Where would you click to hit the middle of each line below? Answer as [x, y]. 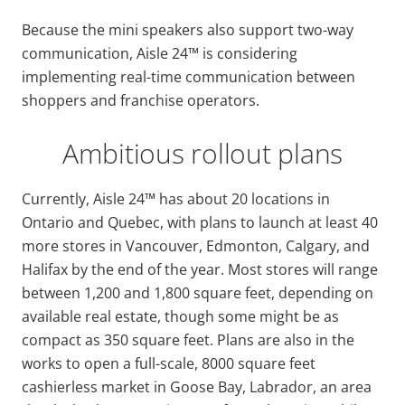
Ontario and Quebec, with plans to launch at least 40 [200, 222]
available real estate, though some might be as [180, 316]
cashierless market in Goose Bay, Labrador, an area [197, 386]
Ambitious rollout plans [202, 153]
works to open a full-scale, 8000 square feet [169, 363]
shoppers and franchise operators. [141, 100]
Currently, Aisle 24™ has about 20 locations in [176, 198]
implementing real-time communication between [188, 76]
